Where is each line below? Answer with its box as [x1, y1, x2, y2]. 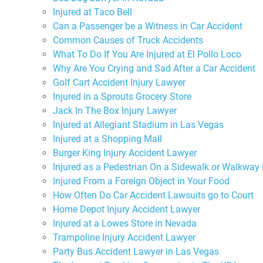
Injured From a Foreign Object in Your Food [53, 175, 230, 187]
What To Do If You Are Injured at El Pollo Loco [53, 48, 241, 60]
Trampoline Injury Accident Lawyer [53, 231, 195, 243]
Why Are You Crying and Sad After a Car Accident [53, 62, 255, 74]
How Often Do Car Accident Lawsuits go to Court [53, 189, 254, 201]
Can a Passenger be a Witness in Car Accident [53, 20, 242, 32]
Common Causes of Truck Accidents [53, 34, 203, 46]
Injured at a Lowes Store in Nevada [53, 217, 197, 229]
